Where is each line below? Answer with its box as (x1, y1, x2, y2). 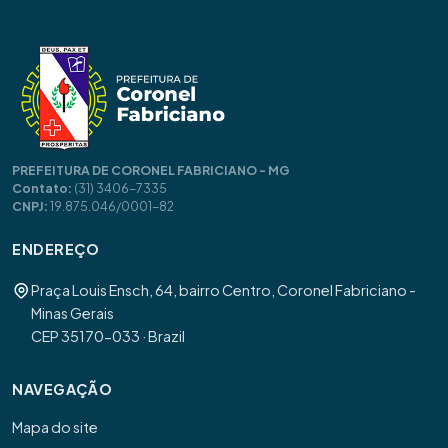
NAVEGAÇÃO (12, 380, 113, 399)
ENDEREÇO (12, 239, 100, 258)
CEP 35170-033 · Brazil (31, 327, 185, 346)
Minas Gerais (31, 304, 114, 323)
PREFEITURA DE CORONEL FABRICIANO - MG (12, 161, 290, 178)
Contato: (12, 179, 72, 196)
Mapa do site (12, 418, 98, 437)
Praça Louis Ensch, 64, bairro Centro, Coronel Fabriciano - (31, 281, 416, 300)
